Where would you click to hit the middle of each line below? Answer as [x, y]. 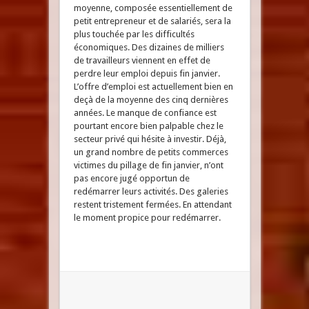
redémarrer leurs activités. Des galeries [151, 191]
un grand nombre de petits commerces [151, 152]
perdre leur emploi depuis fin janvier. [147, 73]
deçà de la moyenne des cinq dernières [151, 100]
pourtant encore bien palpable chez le [148, 126]
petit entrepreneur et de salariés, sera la [152, 21]
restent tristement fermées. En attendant [152, 205]
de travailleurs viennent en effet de [142, 60]
